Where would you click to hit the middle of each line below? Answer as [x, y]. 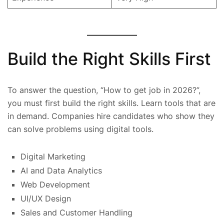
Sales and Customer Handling [76, 212]
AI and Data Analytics [61, 170]
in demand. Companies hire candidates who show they [111, 116]
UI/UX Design [46, 198]
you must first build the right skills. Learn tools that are [111, 103]
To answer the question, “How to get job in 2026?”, [104, 90]
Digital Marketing [53, 156]
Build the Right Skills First [109, 58]
